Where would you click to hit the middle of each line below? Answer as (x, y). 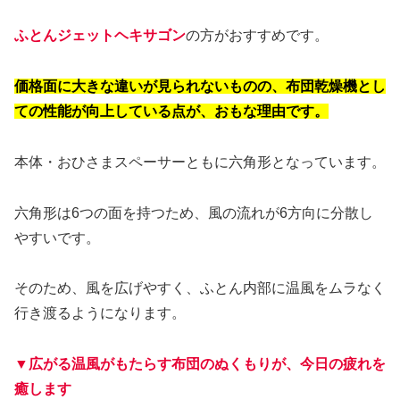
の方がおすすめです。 (257, 36)
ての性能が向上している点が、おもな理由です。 (171, 112)
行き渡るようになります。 (100, 313)
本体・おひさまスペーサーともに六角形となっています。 (200, 162)
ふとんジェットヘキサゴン (100, 36)
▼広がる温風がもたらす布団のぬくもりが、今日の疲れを (200, 364)
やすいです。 (57, 237)
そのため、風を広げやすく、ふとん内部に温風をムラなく (200, 288)
